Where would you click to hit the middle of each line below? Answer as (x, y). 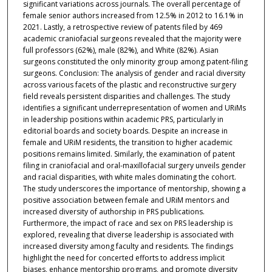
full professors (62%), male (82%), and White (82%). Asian (121, 50)
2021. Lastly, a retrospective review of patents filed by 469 (122, 27)
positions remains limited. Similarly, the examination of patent (129, 154)
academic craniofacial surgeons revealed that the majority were (132, 39)
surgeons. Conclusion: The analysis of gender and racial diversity (134, 73)
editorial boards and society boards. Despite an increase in (125, 131)
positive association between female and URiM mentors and (126, 200)
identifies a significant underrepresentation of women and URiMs (134, 108)
